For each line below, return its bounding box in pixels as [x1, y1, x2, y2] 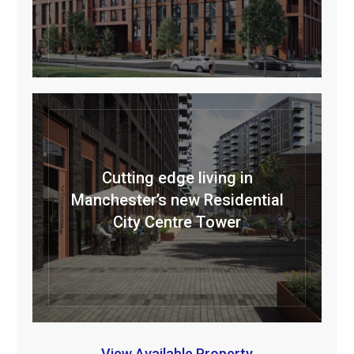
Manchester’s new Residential [70, 190, 284, 210]
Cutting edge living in [101, 168, 253, 188]
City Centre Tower [113, 213, 241, 232]
